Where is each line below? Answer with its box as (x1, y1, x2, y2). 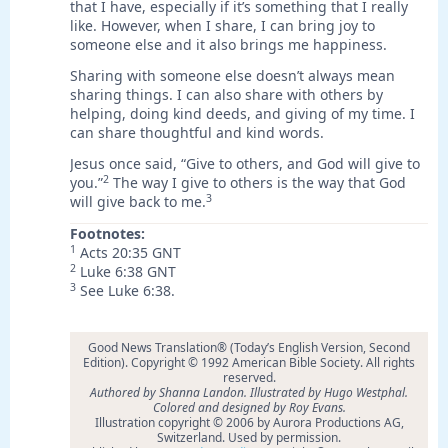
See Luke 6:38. (76, 281, 175, 301)
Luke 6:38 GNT (76, 262, 176, 282)
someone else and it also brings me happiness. (70, 35, 387, 55)
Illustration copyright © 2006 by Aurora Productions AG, (94, 414, 404, 432)
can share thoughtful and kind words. (70, 123, 324, 143)
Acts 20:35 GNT (76, 243, 181, 263)
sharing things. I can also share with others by (70, 85, 383, 105)
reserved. (222, 369, 276, 387)
